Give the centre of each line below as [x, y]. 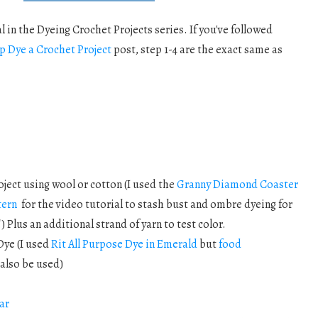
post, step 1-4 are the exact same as [197, 50]
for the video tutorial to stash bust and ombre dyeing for [154, 205]
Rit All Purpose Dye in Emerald [124, 245]
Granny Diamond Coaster [237, 185]
